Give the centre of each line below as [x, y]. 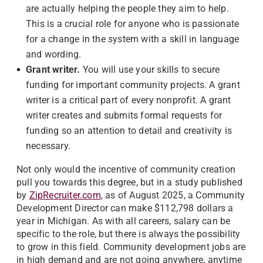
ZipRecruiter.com [65, 195]
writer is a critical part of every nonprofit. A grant [129, 100]
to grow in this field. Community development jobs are [131, 247]
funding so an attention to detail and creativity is [129, 131]
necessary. [48, 146]
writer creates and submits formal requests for [124, 115]
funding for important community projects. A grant [133, 85]
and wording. [55, 54]
